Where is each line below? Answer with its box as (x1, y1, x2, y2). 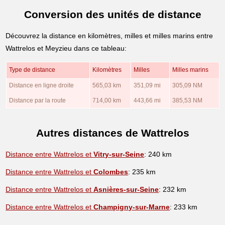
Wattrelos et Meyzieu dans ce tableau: (6, 44, 127, 52)
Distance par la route (9, 96, 66, 104)
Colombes (93, 167, 129, 176)
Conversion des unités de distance (24, 9, 201, 21)
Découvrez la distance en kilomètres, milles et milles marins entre (6, 31, 213, 40)
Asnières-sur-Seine (93, 185, 159, 193)
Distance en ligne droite (9, 81, 74, 89)
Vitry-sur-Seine (93, 150, 145, 158)
